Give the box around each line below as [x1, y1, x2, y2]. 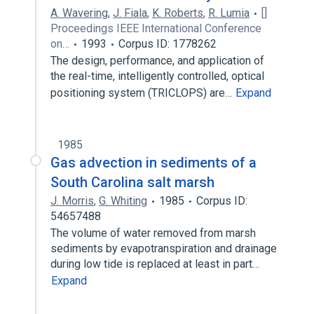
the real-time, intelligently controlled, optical [50, 69, 264, 83]
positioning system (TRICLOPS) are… [50, 86, 235, 100]
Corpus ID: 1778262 [118, 37, 217, 50]
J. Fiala [113, 6, 147, 20]
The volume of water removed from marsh [50, 226, 256, 240]
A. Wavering [50, 6, 108, 20]
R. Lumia [208, 6, 250, 20]
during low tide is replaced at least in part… [50, 257, 262, 271]
